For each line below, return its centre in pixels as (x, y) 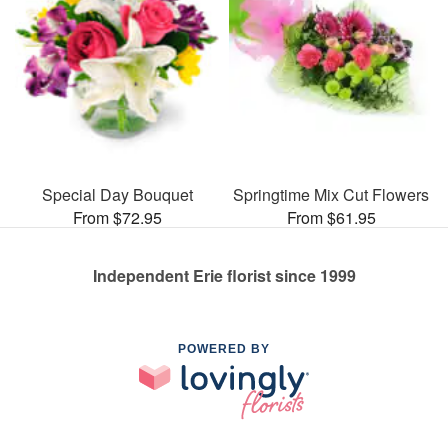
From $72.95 (117, 217)
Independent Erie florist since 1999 (224, 275)
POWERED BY (224, 348)
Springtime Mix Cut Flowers (331, 194)
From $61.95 (331, 217)
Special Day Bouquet (117, 194)
